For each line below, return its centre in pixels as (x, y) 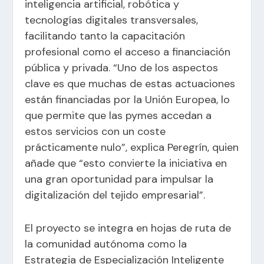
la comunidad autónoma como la (106, 244)
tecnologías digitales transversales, (112, 20)
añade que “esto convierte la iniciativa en (126, 163)
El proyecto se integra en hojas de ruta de (128, 228)
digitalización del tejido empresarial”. (115, 195)
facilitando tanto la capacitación (105, 36)
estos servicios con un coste (95, 131)
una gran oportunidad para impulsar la (119, 179)
